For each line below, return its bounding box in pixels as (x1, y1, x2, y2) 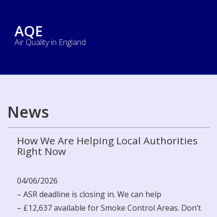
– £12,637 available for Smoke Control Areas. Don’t (17, 202, 201, 213)
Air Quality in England (15, 37, 86, 47)
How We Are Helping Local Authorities (17, 134, 198, 147)
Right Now (17, 144, 66, 158)
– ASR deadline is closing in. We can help (17, 189, 161, 200)
